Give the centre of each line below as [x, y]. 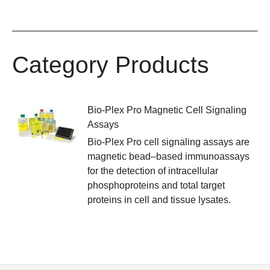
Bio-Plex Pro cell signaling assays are [168, 142]
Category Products [111, 64]
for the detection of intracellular [153, 171]
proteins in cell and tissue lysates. [159, 199]
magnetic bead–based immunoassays [168, 156]
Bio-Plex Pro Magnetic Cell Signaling [167, 110]
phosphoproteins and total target [156, 185]
